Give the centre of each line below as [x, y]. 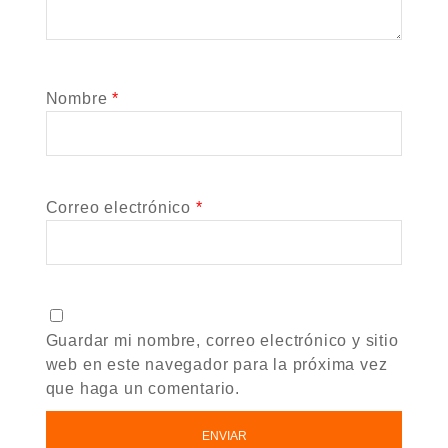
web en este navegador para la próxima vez [216, 364]
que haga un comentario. [142, 388]
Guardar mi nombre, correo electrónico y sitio [222, 340]
